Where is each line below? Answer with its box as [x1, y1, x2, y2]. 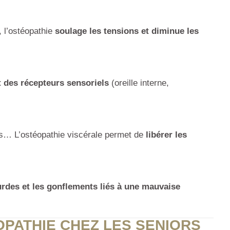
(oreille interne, [109, 78, 169, 88]
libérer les [146, 130, 187, 140]
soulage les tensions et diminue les [55, 26, 199, 36]
